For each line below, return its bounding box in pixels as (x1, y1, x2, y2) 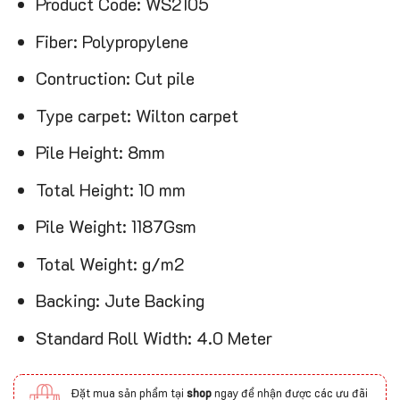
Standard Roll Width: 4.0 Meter (35, 326, 272, 349)
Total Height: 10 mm (35, 178, 186, 201)
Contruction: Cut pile (35, 67, 195, 90)
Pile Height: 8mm (35, 141, 165, 164)
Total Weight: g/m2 (35, 252, 185, 275)
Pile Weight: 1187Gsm (35, 215, 196, 238)
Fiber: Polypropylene (35, 29, 188, 53)
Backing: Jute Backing (35, 289, 204, 312)
